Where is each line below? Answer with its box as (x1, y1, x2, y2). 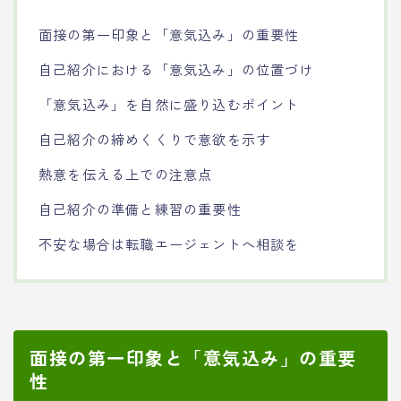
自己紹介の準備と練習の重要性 (38, 198, 242, 218)
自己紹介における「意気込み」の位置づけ (38, 58, 314, 79)
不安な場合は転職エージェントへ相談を (38, 233, 300, 253)
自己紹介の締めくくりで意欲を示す (38, 128, 271, 149)
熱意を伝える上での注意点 (38, 163, 213, 183)
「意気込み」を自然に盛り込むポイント (38, 93, 300, 114)
